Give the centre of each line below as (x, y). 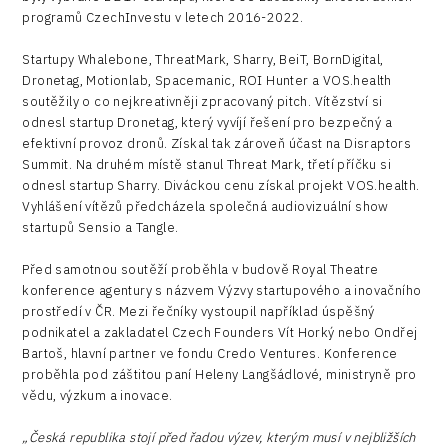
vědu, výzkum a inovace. (97, 395)
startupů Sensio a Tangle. (100, 227)
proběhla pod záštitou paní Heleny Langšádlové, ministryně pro (219, 374)
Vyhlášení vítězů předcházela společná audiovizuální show (205, 206)
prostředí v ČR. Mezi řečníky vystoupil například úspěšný (198, 311)
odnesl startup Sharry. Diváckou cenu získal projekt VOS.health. (221, 185)
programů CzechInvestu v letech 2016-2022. (163, 17)
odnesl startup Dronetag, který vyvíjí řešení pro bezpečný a (207, 122)
